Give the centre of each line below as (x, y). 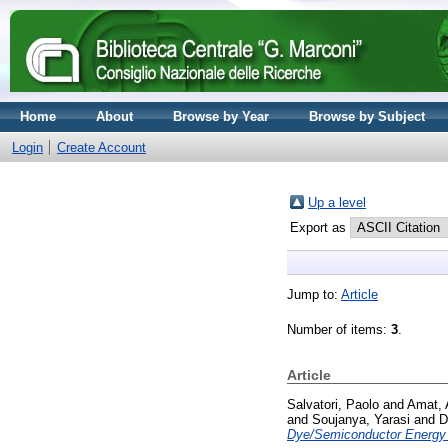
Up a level (337, 202)
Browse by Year (221, 116)
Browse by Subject (367, 116)
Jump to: (314, 294)
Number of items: (339, 329)
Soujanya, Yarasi (361, 419)
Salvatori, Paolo (333, 404)
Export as (320, 227)
